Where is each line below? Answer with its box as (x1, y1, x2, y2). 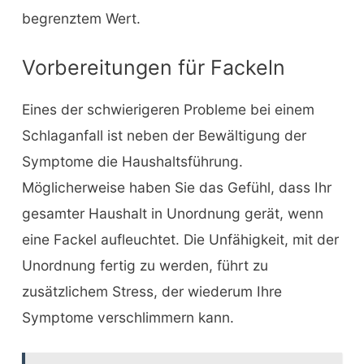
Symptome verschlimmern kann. (21, 308, 234, 326)
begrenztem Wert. (21, 9, 141, 27)
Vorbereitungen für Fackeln (21, 54, 285, 80)
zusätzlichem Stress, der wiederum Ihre (21, 282, 282, 300)
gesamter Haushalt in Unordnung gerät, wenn (21, 204, 323, 222)
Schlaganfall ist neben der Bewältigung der (21, 126, 306, 144)
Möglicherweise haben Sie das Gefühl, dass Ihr (21, 178, 331, 196)
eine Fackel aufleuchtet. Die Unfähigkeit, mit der (21, 230, 339, 248)
